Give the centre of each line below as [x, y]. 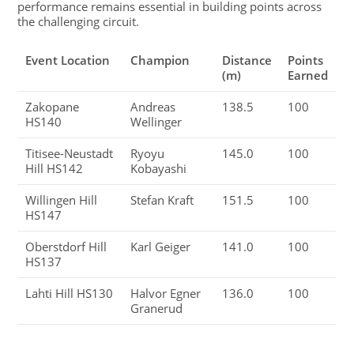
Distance [247, 60]
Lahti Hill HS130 [70, 293]
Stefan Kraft [162, 200]
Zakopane [53, 107]
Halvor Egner [166, 293]
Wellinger [156, 122]
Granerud [157, 308]
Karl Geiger [161, 247]
